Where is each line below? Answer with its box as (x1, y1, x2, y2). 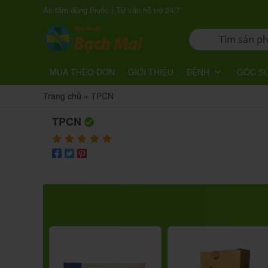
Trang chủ (43, 90, 81, 102)
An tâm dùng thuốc (43, 4, 109, 16)
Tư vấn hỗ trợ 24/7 (116, 4, 180, 16)
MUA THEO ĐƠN (50, 66, 115, 78)
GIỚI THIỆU (128, 66, 173, 78)
